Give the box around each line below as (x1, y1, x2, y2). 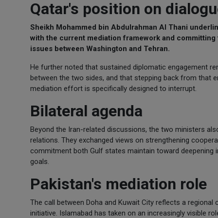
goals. (30, 157, 49, 166)
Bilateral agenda (30, 102, 143, 120)
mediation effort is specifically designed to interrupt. (30, 84, 197, 93)
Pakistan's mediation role (30, 175, 207, 193)
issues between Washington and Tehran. (30, 44, 170, 53)
